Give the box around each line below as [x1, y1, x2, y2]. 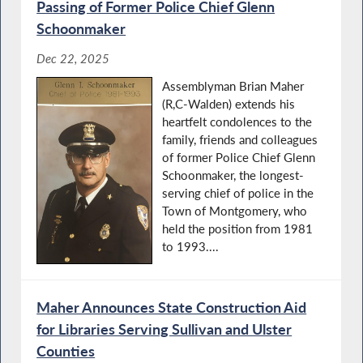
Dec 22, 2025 [36, 51, 110, 66]
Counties [36, 341, 96, 360]
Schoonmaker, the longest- [162, 168, 305, 183]
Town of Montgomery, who [162, 203, 308, 219]
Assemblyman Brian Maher [162, 79, 305, 94]
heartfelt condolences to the [162, 114, 313, 130]
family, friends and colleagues [162, 132, 318, 147]
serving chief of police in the [162, 186, 314, 201]
